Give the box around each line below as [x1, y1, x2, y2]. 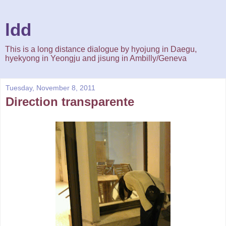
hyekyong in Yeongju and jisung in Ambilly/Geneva [5, 54, 187, 63]
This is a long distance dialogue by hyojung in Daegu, [5, 45, 197, 53]
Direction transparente [6, 95, 134, 108]
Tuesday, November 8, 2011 [6, 84, 95, 92]
